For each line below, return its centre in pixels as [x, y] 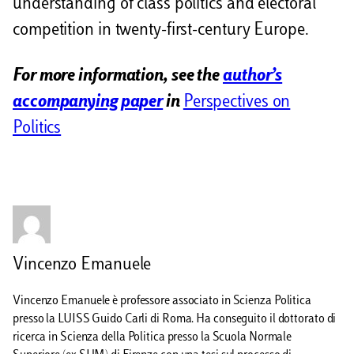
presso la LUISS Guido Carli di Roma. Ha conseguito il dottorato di [175, 319]
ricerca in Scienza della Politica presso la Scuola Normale [153, 337]
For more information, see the [118, 76]
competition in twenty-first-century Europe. [161, 31]
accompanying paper [88, 102]
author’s [253, 76]
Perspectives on [237, 102]
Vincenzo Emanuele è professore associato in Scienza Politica [162, 301]
